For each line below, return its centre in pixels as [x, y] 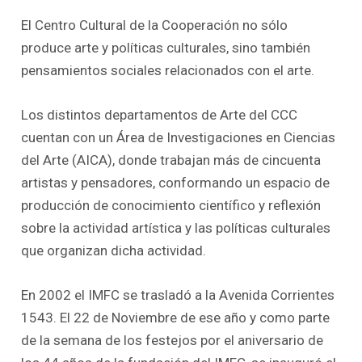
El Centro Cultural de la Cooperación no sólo [155, 25]
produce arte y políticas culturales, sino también [166, 47]
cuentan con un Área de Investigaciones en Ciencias [179, 137]
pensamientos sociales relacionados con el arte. [168, 70]
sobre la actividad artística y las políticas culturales [176, 227]
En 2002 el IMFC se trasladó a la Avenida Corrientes [178, 295]
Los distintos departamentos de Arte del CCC [160, 114]
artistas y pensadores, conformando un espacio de [176, 182]
